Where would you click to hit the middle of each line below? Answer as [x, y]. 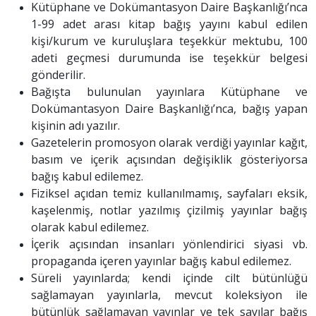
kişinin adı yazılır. [75, 126]
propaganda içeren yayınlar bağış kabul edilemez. [161, 261]
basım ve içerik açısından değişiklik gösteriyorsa [169, 159]
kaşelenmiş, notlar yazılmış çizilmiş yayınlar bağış [169, 210]
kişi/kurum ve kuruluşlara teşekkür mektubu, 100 [169, 41]
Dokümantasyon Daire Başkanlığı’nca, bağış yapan [169, 109]
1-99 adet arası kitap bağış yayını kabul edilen [169, 24]
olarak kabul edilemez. [90, 227]
